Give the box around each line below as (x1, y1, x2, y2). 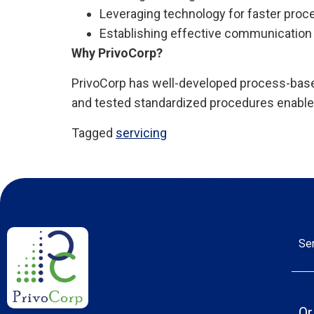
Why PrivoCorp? (71, 45, 163, 60)
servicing (116, 125, 167, 140)
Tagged (71, 125, 116, 140)
